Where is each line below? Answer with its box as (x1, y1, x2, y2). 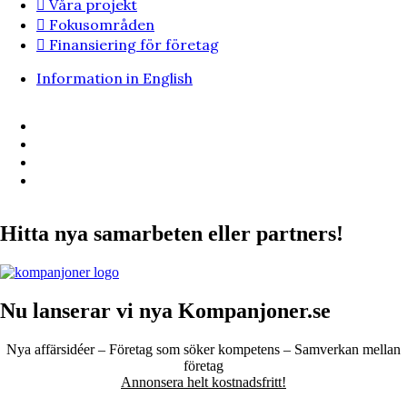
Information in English (36, 69, 193, 88)
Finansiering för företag (49, 35, 219, 55)
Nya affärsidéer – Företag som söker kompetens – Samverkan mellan (6, 342, 401, 357)
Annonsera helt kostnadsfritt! (121, 374, 286, 390)
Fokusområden (49, 15, 154, 35)
